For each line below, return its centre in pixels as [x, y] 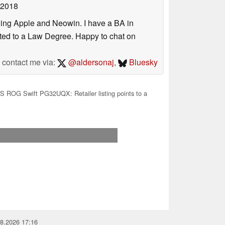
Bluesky [142, 62]
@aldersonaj [90, 62]
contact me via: [30, 62]
